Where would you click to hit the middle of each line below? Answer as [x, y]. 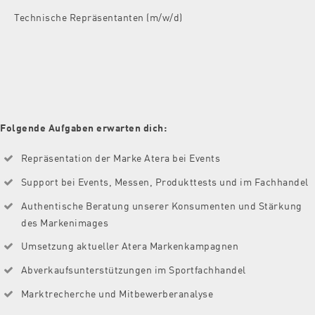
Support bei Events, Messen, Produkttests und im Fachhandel [165, 181]
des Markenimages [65, 222]
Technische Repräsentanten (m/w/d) [98, 17]
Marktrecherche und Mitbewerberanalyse [117, 293]
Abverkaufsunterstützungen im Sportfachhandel [133, 269]
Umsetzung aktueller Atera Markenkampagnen [129, 245]
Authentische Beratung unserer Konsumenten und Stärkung [161, 205]
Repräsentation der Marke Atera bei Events [120, 157]
